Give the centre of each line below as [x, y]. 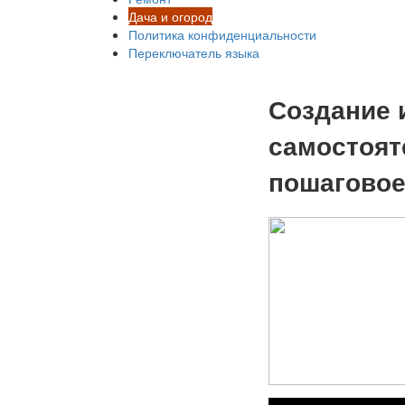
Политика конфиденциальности [222, 34]
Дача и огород [170, 16]
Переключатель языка [194, 52]
